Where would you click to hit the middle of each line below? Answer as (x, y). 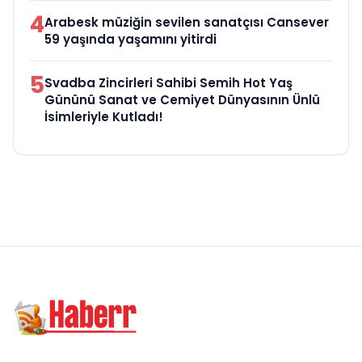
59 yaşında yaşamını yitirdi (130, 39)
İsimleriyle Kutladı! (104, 116)
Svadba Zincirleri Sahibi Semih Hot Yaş (168, 82)
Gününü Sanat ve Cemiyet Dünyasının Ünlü (182, 99)
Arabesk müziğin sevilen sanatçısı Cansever (187, 22)
